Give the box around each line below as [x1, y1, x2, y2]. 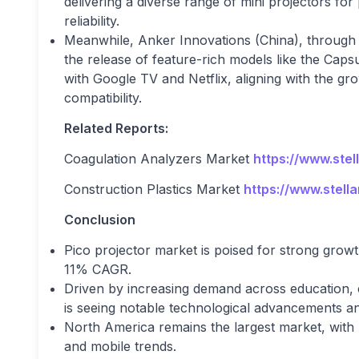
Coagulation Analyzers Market [64, 151, 253, 167]
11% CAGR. [64, 261, 135, 278]
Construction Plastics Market [64, 181, 244, 198]
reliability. [64, 13, 123, 30]
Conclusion [64, 212, 135, 228]
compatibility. [64, 90, 146, 107]
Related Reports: [64, 120, 168, 137]
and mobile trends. [64, 338, 180, 355]
